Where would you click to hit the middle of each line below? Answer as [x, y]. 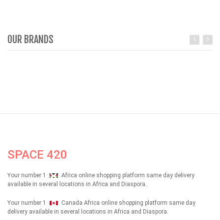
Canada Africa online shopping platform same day [127, 203]
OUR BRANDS [30, 39]
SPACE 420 [37, 154]
